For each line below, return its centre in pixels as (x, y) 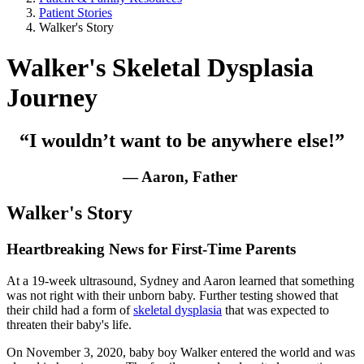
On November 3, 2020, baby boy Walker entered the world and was (181, 352)
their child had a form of (70, 310)
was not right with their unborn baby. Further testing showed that (172, 295)
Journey (52, 97)
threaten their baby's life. (71, 324)
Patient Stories (76, 13)
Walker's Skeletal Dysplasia (160, 67)
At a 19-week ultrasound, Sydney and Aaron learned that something (180, 280)
